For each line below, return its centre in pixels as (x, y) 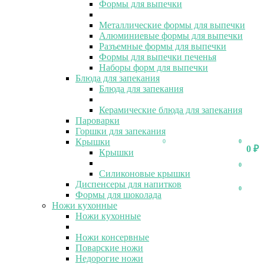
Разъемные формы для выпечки (163, 46)
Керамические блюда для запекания (171, 110)
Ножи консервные (112, 237)
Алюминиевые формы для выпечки (171, 35)
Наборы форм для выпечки (154, 67)
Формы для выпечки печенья (158, 57)
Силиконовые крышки (145, 173)
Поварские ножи (109, 247)
